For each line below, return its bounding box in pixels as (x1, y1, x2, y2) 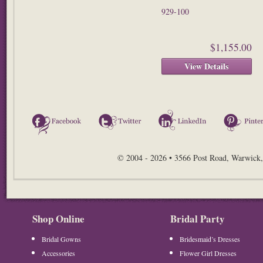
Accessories (42, 248, 75, 258)
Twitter (145, 110, 164, 120)
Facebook (85, 110, 112, 120)
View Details (184, 59, 229, 72)
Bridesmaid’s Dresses (180, 234, 240, 244)
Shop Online (32, 211, 85, 226)
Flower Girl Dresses (180, 248, 237, 258)
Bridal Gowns (42, 234, 81, 244)
